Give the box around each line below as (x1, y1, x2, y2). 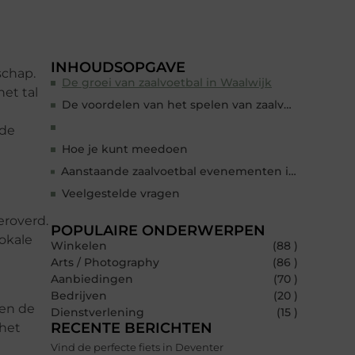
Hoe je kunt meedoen (62, 142, 188, 157)
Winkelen (51, 239, 107, 254)
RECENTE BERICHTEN (51, 319, 212, 338)
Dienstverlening (51, 305, 144, 320)
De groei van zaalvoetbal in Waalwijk (62, 75, 272, 90)
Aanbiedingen (51, 272, 133, 287)
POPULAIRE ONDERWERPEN (51, 222, 265, 240)
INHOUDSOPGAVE (51, 59, 185, 77)
